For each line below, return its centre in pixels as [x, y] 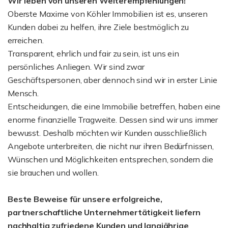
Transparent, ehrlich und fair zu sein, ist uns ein [93, 53]
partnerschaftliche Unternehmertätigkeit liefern [104, 212]
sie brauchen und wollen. [53, 172]
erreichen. [26, 40]
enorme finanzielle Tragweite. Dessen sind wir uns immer [113, 119]
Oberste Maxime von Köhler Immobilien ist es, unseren [108, 13]
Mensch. [23, 93]
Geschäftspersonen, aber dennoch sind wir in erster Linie [112, 80]
